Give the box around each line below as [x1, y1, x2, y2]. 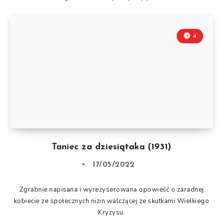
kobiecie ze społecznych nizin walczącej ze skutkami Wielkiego [13, 196, 210, 206]
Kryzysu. [98, 208, 125, 217]
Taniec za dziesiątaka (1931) [52, 142, 171, 152]
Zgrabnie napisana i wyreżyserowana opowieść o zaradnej [19, 185, 204, 194]
